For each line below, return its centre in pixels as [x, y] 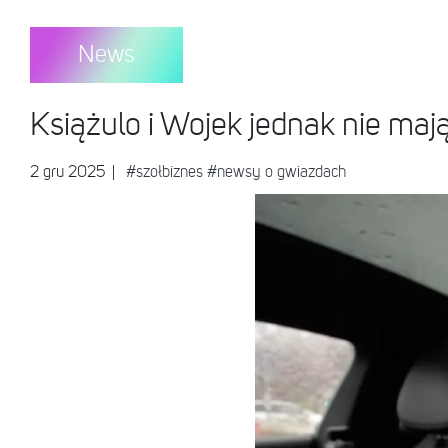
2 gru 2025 [69, 173]
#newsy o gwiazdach [276, 173]
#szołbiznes [164, 173]
